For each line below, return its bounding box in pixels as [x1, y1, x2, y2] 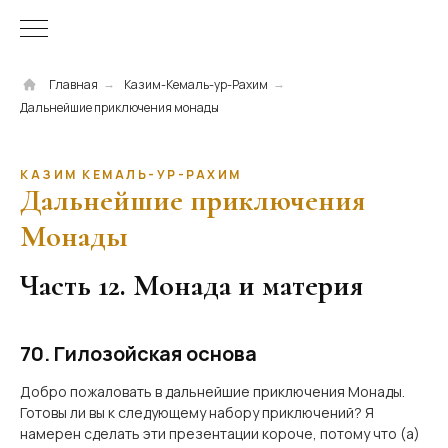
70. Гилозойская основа [20, 340, 257, 367]
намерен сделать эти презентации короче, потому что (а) [20, 424, 420, 443]
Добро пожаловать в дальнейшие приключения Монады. [20, 382, 405, 401]
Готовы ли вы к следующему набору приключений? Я [20, 403, 374, 422]
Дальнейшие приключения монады [20, 99, 219, 116]
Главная [49, 76, 98, 93]
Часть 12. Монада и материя [20, 267, 363, 304]
